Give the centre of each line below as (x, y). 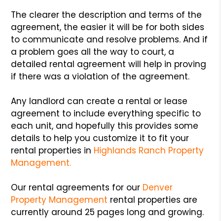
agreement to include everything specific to (106, 113)
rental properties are (153, 200)
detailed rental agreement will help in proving (109, 64)
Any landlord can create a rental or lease (99, 101)
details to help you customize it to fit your (100, 138)
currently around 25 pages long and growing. (108, 212)
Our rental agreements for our (77, 187)
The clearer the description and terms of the (107, 15)
